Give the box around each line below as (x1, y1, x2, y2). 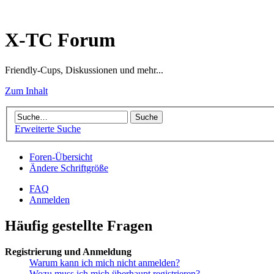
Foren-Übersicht (29, 152, 92, 163)
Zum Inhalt (5, 85, 48, 96)
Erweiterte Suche (15, 124, 81, 135)
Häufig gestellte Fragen (5, 218, 152, 234)
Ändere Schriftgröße (29, 163, 108, 174)
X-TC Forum (5, 29, 116, 51)
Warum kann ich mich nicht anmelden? (29, 257, 180, 268)
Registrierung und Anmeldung (5, 246, 131, 257)
